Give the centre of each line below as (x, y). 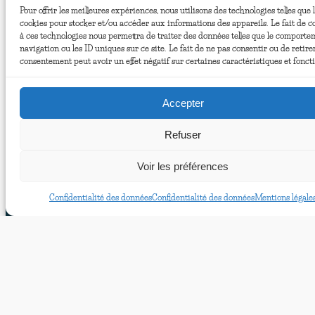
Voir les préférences (183, 166)
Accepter (183, 103)
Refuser (183, 134)
